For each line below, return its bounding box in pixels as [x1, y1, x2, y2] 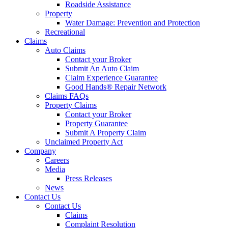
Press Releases [65, 174, 112, 183]
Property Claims [45, 101, 97, 109]
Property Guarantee [65, 119, 128, 128]
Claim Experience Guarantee [65, 73, 158, 82]
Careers [45, 156, 69, 164]
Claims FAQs [45, 92, 89, 100]
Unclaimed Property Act [45, 137, 123, 146]
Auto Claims [45, 46, 85, 54]
